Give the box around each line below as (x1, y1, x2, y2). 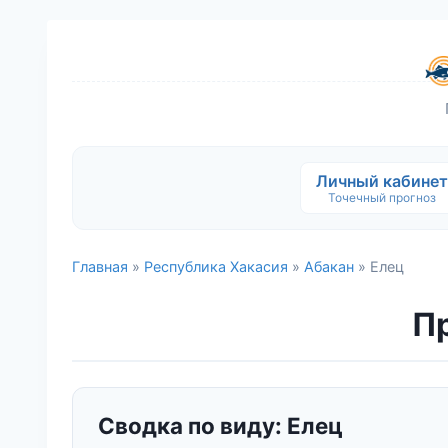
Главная (72, 258, 128, 275)
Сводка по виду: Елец (98, 412, 343, 440)
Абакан (304, 258, 354, 275)
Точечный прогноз (327, 190, 436, 205)
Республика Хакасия (144, 258, 288, 275)
